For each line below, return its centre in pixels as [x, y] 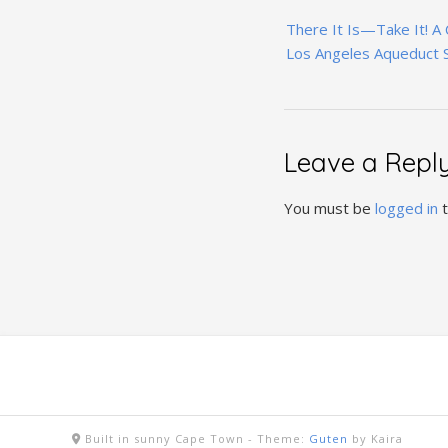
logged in [406, 208]
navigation [353, 50]
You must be [329, 208]
